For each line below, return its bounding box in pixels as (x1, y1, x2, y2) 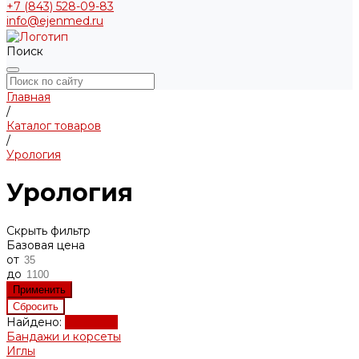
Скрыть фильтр (6, 223, 91, 238)
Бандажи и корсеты (6, 329, 121, 344)
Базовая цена (6, 237, 85, 252)
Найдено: (6, 314, 65, 329)
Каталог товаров (6, 118, 101, 133)
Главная (6, 89, 50, 104)
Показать (65, 314, 118, 329)
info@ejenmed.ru (6, 14, 103, 29)
